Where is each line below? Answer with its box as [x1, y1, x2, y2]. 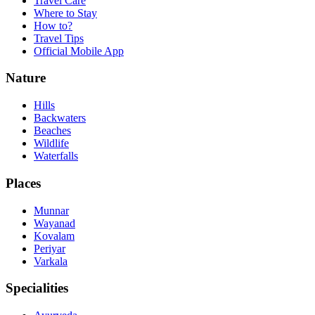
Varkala [34, 255, 67, 267]
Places [6, 175, 41, 191]
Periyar [34, 242, 65, 255]
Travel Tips [34, 32, 84, 44]
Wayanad [34, 217, 75, 229]
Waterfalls [34, 150, 78, 162]
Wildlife [34, 137, 69, 150]
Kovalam [34, 229, 75, 242]
